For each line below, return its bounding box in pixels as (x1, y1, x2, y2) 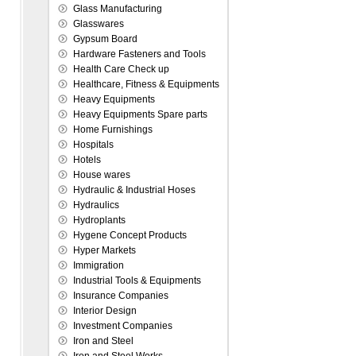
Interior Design (73, 305, 137, 316)
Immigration (73, 260, 124, 271)
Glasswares (73, 18, 124, 29)
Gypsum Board (73, 33, 137, 44)
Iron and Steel (73, 335, 133, 346)
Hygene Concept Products (73, 230, 187, 241)
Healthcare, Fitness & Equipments (73, 79, 219, 90)
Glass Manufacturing (73, 3, 162, 14)
